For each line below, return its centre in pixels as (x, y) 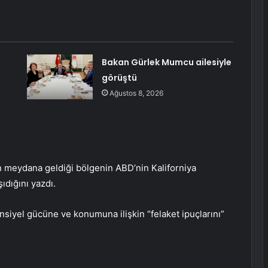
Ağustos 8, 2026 (136, 93)
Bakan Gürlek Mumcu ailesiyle (166, 63)
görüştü (119, 78)
